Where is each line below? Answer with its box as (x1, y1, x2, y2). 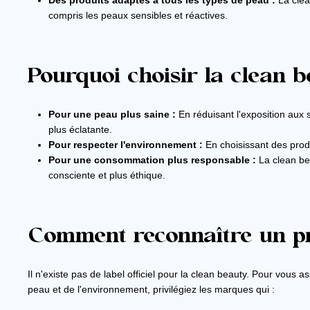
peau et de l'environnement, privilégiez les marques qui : (28, 284, 275, 295)
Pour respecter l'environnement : (48, 139, 203, 151)
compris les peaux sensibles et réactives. (48, 10, 228, 21)
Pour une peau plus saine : (48, 109, 176, 120)
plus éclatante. (48, 124, 112, 136)
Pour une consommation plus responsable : (48, 154, 256, 166)
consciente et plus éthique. (48, 170, 165, 181)
